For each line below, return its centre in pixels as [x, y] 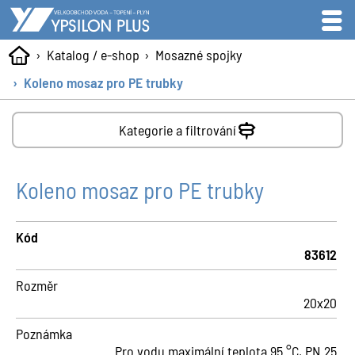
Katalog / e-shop [93, 55]
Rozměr [37, 285]
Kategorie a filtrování [177, 130]
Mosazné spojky [198, 55]
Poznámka [44, 334]
